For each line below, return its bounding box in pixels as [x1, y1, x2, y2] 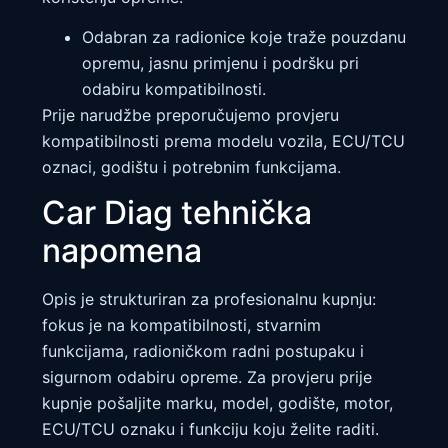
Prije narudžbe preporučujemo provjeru [42, 105, 339, 126]
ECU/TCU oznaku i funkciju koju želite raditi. [42, 419, 379, 440]
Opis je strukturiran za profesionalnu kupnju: [42, 289, 376, 310]
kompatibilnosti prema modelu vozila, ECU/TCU [42, 131, 405, 152]
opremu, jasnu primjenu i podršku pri [82, 53, 359, 74]
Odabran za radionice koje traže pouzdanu [82, 27, 406, 48]
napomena [42, 231, 202, 271]
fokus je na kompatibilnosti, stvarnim [42, 315, 321, 336]
